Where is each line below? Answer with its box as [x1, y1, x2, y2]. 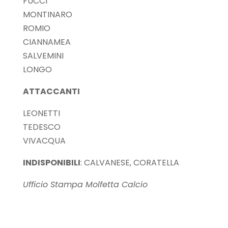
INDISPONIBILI [22, 157, 80, 169]
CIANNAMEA [22, 36, 71, 48]
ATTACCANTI [22, 85, 80, 98]
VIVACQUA [22, 135, 66, 147]
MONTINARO [22, 9, 72, 21]
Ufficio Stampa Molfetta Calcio [22, 179, 148, 191]
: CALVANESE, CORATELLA [80, 157, 179, 169]
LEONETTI [22, 107, 60, 120]
